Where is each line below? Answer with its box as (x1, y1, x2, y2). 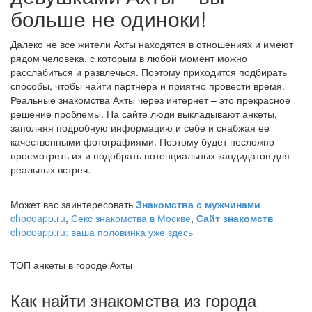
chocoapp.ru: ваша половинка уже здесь (10, 225, 193, 239)
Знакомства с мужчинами (136, 197, 260, 211)
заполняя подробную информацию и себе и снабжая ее (10, 120, 270, 134)
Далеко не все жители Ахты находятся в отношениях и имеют (10, 37, 293, 51)
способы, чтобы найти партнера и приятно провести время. (10, 79, 285, 93)
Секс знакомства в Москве (71, 211, 191, 225)
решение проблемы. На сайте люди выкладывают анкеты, (10, 107, 277, 120)
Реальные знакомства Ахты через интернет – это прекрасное (10, 93, 290, 107)
